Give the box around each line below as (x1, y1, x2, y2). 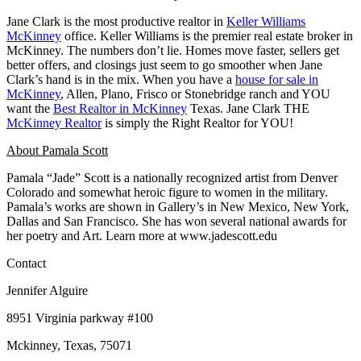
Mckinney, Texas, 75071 (6, 338, 132, 352)
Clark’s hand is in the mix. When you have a (6, 72, 235, 86)
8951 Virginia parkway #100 (6, 310, 153, 325)
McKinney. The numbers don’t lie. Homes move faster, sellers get (6, 43, 339, 57)
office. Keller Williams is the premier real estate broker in (61, 28, 353, 43)
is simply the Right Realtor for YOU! (102, 115, 293, 130)
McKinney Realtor (6, 115, 102, 130)
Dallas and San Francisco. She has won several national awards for (6, 214, 346, 228)
